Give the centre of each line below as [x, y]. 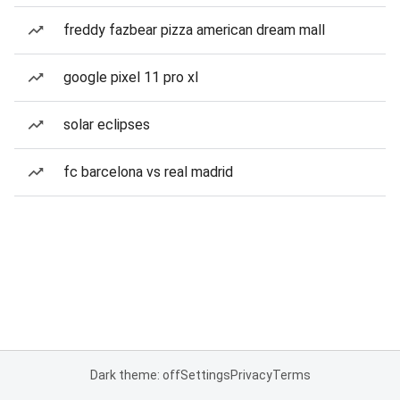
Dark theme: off [135, 375]
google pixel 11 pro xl [131, 77]
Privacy [251, 375]
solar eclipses [107, 125]
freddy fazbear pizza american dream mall [194, 30]
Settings [205, 375]
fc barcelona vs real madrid [148, 172]
